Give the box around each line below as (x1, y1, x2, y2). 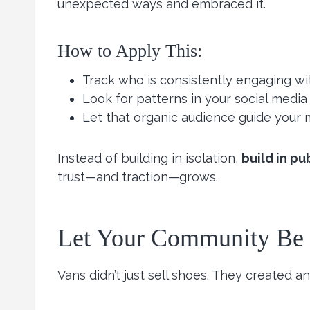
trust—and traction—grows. (57, 170, 218, 185)
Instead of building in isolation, (57, 151, 241, 166)
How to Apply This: (57, 41, 202, 62)
